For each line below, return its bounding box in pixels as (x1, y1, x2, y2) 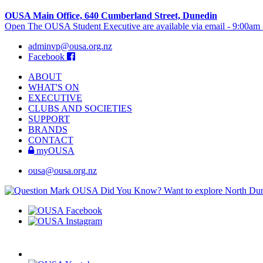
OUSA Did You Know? (72, 186, 161, 196)
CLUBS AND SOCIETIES (28, 103, 132, 114)
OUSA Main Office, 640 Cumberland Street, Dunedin (5, 11, 217, 21)
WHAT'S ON (28, 82, 79, 93)
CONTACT (28, 135, 73, 146)
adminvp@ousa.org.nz (28, 41, 112, 52)
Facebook (28, 52, 67, 62)
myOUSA (34, 146, 75, 156)
